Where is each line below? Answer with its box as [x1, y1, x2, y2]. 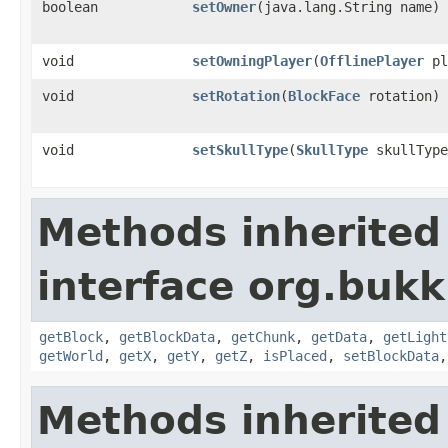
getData [311, 329, 367, 345]
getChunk [231, 329, 295, 345]
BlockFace [288, 88, 360, 104]
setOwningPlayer [192, 53, 312, 69]
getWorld [39, 348, 103, 364]
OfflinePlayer [320, 53, 424, 69]
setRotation [192, 88, 280, 104]
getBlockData [119, 329, 215, 345]
